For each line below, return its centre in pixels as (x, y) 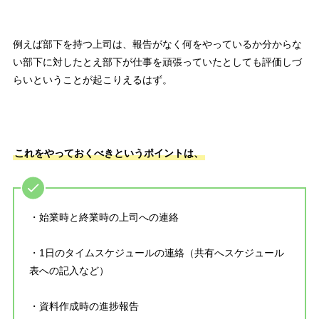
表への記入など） (69, 271)
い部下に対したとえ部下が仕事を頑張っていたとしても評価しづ (157, 62)
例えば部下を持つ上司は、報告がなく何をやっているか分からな (157, 45)
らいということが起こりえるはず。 (92, 80)
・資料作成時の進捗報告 (84, 307)
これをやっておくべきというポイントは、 (109, 153)
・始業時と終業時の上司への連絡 (104, 218)
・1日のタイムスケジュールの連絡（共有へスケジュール (156, 253)
